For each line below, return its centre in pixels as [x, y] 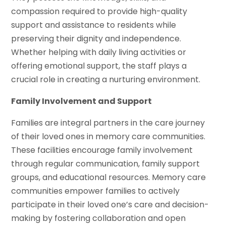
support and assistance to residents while [94, 25]
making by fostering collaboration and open [99, 218]
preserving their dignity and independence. [96, 38]
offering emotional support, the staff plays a [99, 66]
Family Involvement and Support [82, 101]
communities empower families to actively [96, 191]
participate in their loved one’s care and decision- [110, 204]
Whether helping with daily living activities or [99, 52]
